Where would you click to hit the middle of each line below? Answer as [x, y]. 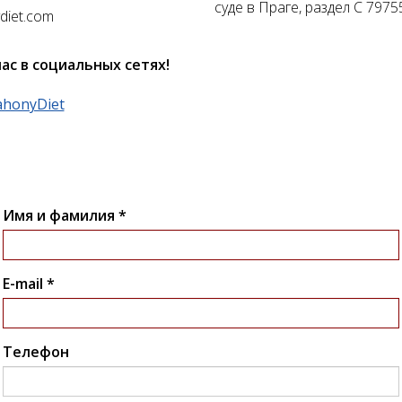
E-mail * [28, 283]
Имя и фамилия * [64, 215]
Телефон [35, 351]
